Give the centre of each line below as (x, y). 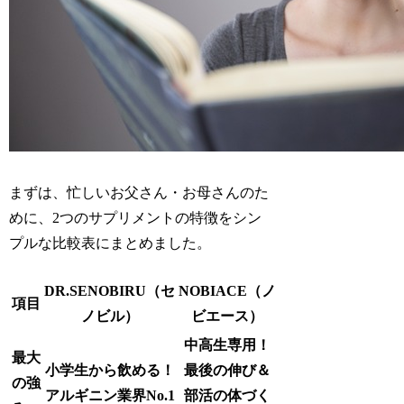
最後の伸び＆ (228, 370)
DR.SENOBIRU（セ (110, 290)
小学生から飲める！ (110, 370)
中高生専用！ (228, 344)
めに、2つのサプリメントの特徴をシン (136, 217)
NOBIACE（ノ (228, 290)
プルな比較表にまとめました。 (110, 243)
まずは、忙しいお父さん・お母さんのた (139, 192)
